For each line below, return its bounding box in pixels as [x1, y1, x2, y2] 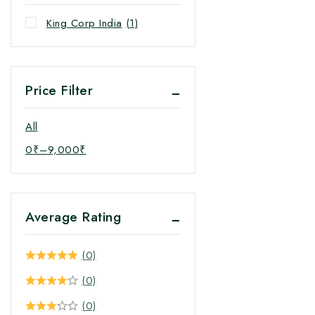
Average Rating [25, 207, 121, 226]
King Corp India [46, 15, 122, 31]
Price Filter [25, 80, 93, 100]
